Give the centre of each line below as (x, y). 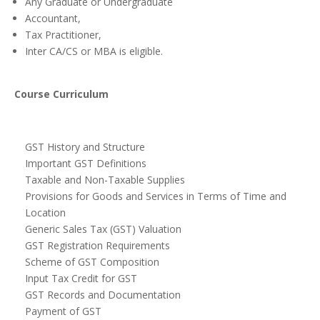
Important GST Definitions (86, 164)
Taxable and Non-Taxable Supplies (105, 180)
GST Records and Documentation (103, 295)
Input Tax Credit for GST (81, 279)
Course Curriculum (61, 94)
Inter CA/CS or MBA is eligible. (94, 51)
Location (45, 213)
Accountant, (53, 19)
